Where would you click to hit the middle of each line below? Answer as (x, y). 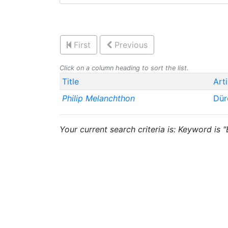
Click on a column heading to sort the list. (124, 68)
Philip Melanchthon (98, 98)
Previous (131, 45)
